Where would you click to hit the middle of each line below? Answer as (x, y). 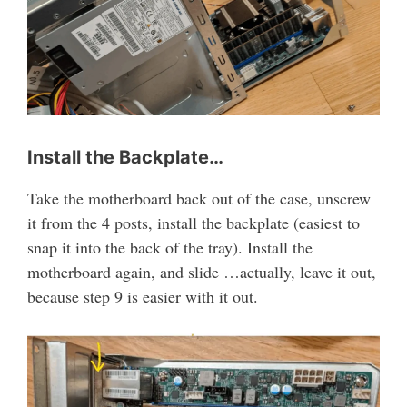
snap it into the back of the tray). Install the (170, 247)
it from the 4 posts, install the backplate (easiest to (194, 222)
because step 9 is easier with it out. (143, 296)
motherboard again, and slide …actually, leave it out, (202, 271)
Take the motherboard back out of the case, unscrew (199, 198)
